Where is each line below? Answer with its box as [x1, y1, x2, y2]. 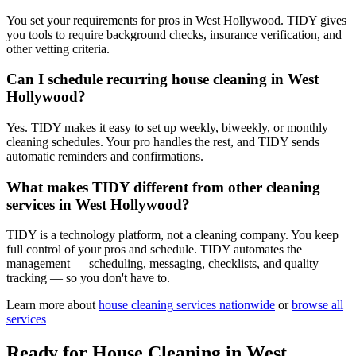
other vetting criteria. [6, 41, 110, 56]
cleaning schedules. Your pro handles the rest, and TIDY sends [6, 134, 319, 149]
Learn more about [6, 298, 95, 312]
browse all [292, 298, 343, 312]
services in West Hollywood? [6, 195, 190, 213]
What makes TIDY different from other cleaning [6, 178, 320, 195]
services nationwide [173, 298, 275, 312]
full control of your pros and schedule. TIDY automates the [6, 242, 302, 257]
